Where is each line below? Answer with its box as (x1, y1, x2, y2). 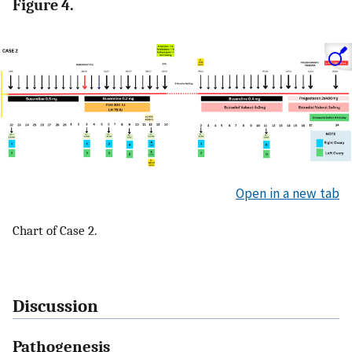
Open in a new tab (236, 184, 339, 202)
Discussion (13, 295, 98, 317)
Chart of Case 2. (13, 222, 97, 239)
